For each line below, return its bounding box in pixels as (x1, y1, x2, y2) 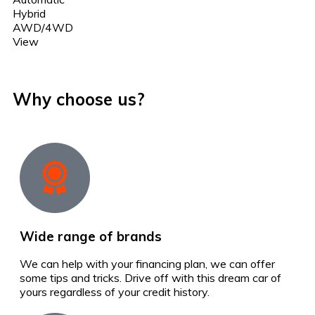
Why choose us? (13, 88, 145, 110)
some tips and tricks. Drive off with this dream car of (20, 270, 281, 285)
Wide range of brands (20, 227, 162, 245)
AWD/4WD (13, 20, 73, 34)
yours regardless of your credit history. (20, 284, 210, 299)
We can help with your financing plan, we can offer (20, 256, 275, 271)
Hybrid (13, 6, 46, 20)
